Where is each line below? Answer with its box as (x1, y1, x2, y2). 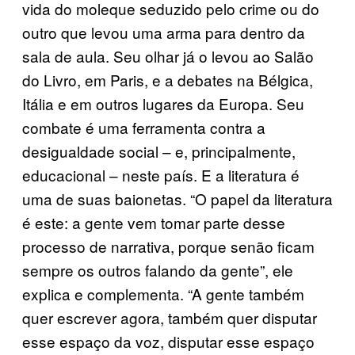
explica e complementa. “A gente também (22, 282, 304, 304)
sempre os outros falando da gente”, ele (22, 258, 293, 281)
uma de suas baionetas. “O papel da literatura (22, 187, 333, 209)
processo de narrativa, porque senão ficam (22, 235, 315, 257)
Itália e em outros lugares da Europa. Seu (22, 92, 304, 114)
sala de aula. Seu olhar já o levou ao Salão (22, 44, 314, 67)
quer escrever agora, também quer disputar (22, 306, 317, 328)
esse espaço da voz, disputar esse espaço (22, 330, 315, 352)
